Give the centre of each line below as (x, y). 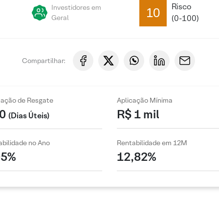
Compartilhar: (44, 60)
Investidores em (76, 7)
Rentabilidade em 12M (152, 143)
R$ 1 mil (138, 114)
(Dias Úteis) (29, 115)
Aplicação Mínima (145, 100)
